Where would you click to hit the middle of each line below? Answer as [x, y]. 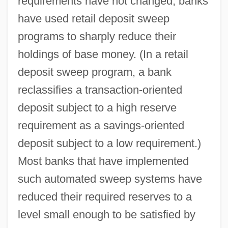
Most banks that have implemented [103, 161]
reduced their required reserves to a [105, 196]
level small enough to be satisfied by [106, 214]
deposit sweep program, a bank [94, 72]
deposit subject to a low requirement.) [109, 143]
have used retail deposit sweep [93, 18]
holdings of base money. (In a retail [103, 54]
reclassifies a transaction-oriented [100, 90]
